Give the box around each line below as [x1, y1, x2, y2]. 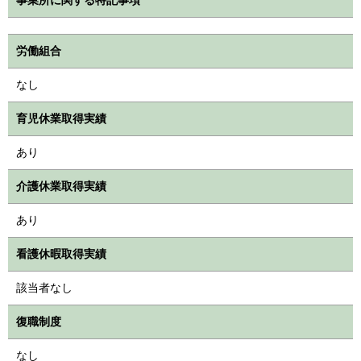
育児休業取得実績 [16, 111, 106, 125]
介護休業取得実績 [16, 179, 106, 193]
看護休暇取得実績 [16, 247, 106, 260]
